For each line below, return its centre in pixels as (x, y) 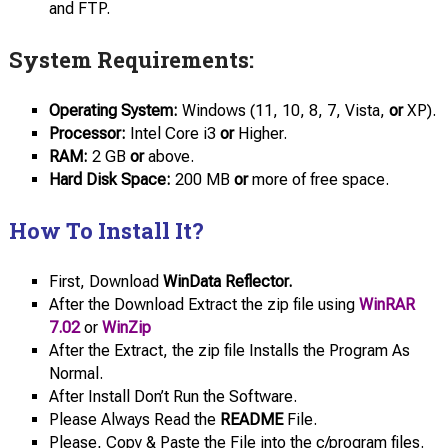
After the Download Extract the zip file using (203, 305)
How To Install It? (106, 231)
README (253, 420)
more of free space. (318, 179)
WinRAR (386, 305)
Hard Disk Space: (109, 179)
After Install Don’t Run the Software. (172, 397)
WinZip (126, 328)
